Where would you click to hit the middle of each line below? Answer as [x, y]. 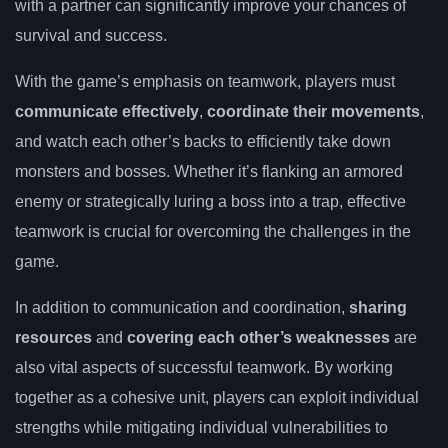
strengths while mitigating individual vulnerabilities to [201, 428]
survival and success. [91, 36]
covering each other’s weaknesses [258, 338]
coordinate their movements [313, 112]
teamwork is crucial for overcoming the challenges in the [213, 232]
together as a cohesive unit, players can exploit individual [217, 398]
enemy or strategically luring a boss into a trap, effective [210, 202]
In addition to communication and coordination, [182, 308]
